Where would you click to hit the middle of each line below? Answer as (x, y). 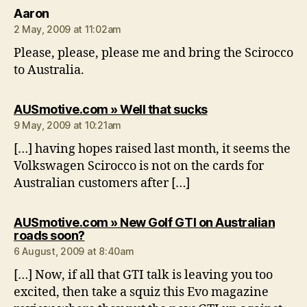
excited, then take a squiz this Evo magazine (141, 293)
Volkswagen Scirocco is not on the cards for (139, 167)
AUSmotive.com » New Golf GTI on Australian (144, 223)
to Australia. (49, 71)
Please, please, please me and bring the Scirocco (153, 53)
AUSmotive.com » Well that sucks (111, 110)
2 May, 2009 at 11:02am (68, 29)
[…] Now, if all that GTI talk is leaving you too (143, 275)
